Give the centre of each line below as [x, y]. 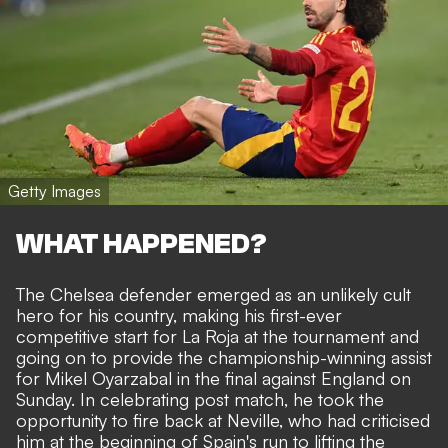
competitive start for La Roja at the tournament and [217, 336]
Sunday [43, 399]
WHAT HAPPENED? [141, 244]
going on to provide [97, 357]
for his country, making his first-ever [198, 315]
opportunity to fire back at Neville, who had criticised [223, 420]
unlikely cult [366, 294]
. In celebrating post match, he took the [227, 399]
